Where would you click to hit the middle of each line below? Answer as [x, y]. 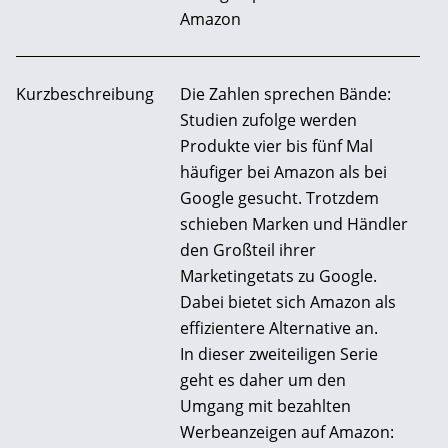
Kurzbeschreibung [85, 93]
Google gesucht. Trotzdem [279, 197]
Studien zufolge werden [268, 119]
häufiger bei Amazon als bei [283, 171]
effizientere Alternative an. [279, 327]
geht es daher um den [263, 379]
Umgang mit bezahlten [265, 405]
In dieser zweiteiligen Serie [279, 353]
